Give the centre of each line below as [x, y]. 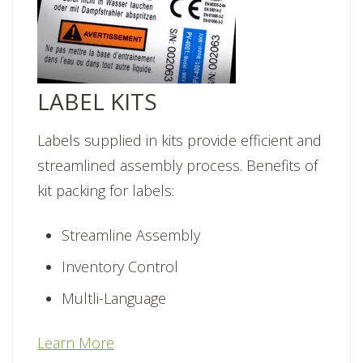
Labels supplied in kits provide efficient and [179, 141]
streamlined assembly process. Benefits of [177, 166]
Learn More [76, 343]
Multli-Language [114, 299]
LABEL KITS [97, 102]
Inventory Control [120, 267]
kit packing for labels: [106, 191]
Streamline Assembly [131, 235]
